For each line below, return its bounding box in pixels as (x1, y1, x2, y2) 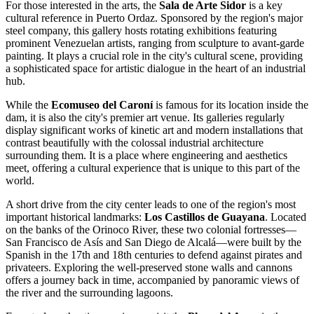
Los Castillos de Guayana (144, 211, 265, 224)
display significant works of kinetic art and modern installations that (6, 124, 303, 137)
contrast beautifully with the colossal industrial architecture (6, 137, 264, 149)
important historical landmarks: (6, 211, 144, 224)
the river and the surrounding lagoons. (6, 287, 173, 299)
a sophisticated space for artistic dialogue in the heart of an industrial (6, 62, 306, 75)
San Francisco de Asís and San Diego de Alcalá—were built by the (6, 236, 301, 249)
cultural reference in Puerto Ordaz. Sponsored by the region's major (6, 12, 303, 25)
